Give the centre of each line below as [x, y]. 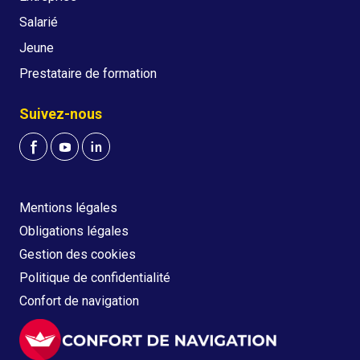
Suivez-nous [61, 114]
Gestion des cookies [78, 254]
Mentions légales [68, 208]
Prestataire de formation [88, 74]
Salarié [39, 22]
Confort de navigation [79, 301]
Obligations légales [74, 231]
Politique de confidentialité [95, 278]
